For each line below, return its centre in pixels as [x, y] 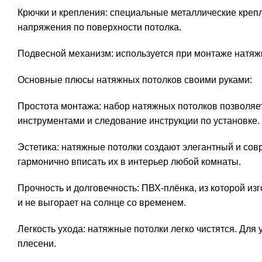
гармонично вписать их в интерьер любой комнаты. [129, 162]
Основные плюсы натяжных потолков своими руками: [135, 80]
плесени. [37, 244]
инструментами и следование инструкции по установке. [139, 121]
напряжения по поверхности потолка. [99, 27]
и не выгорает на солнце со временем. [102, 203]
